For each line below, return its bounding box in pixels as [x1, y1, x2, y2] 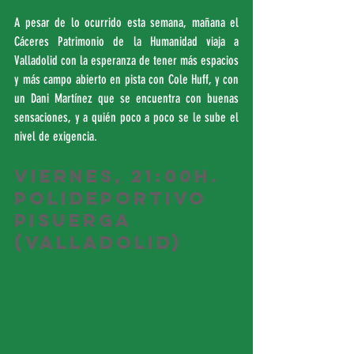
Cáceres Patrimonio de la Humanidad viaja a [14, 34, 239, 49]
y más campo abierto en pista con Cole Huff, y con [14, 72, 239, 87]
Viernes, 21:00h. [14, 165, 228, 187]
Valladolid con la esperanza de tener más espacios [14, 53, 239, 68]
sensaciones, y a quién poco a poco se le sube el [14, 110, 239, 125]
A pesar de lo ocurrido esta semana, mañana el [14, 15, 239, 30]
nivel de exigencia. [14, 129, 97, 144]
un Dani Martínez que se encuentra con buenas [14, 91, 239, 106]
